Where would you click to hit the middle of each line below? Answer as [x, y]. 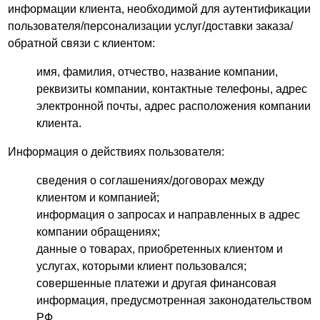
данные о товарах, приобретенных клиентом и [160, 249]
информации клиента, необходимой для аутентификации [160, 9]
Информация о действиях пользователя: [116, 152]
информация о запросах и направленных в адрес [169, 215]
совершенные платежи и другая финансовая [157, 283]
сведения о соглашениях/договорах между [151, 180]
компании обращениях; [99, 232]
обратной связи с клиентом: [82, 43]
